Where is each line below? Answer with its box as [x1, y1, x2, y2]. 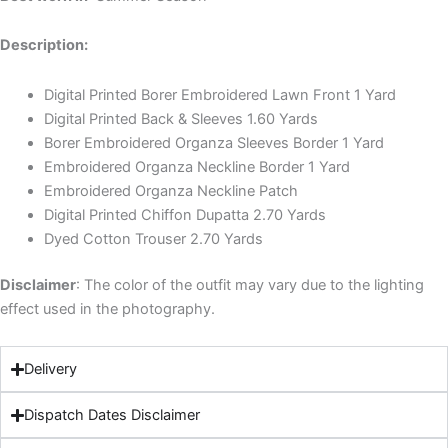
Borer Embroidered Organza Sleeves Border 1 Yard [43, 133, 384, 152]
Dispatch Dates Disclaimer [24, 406, 201, 425]
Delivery [24, 360, 78, 379]
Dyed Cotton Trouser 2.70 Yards [43, 229, 263, 248]
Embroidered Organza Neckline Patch [43, 181, 298, 200]
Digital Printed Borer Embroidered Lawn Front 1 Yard [43, 85, 396, 104]
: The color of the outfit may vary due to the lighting [76, 275, 424, 294]
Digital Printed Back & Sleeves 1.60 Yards [43, 109, 318, 128]
